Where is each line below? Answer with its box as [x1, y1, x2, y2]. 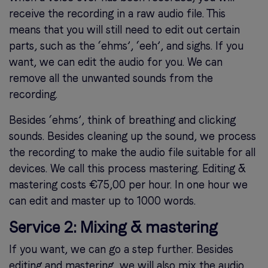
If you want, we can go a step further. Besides [9, 243, 233, 256]
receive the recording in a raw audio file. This [9, 7, 226, 20]
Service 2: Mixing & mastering [9, 218, 218, 237]
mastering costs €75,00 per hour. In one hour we [9, 178, 248, 191]
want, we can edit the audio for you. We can [9, 56, 223, 69]
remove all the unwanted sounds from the [9, 72, 213, 85]
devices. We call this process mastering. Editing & [9, 162, 246, 175]
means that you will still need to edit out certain [9, 23, 240, 36]
